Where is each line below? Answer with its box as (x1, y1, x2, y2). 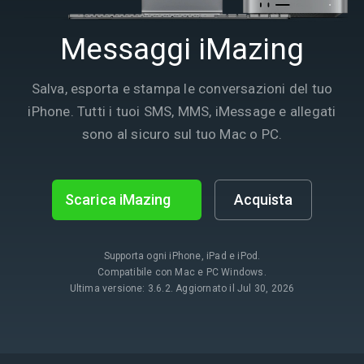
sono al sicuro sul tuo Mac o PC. (81, 125, 283, 142)
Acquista (233, 190, 293, 208)
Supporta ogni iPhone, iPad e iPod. (103, 249, 261, 262)
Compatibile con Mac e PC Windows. (97, 266, 266, 278)
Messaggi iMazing (60, 31, 304, 67)
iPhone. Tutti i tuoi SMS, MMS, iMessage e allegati (28, 102, 336, 119)
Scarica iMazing (65, 190, 171, 208)
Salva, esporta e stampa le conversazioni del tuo (31, 80, 333, 97)
